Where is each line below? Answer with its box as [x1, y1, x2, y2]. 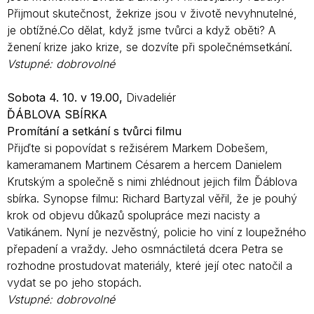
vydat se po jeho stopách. [7, 275, 142, 289]
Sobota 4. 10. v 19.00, [7, 90, 126, 104]
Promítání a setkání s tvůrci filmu [7, 123, 182, 138]
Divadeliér [126, 90, 176, 104]
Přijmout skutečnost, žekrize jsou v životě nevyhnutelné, [7, 6, 297, 20]
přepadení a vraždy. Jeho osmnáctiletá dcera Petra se [7, 241, 283, 256]
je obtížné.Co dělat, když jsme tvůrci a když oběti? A [7, 22, 275, 37]
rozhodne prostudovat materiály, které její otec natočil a [7, 258, 292, 273]
